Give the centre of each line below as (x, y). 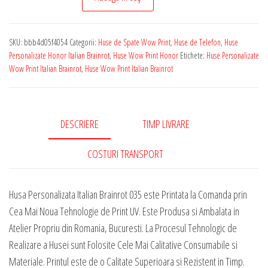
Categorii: (84, 42)
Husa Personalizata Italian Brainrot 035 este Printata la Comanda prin (128, 194)
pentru (39, 67)
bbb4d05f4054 (46, 42)
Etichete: (193, 55)
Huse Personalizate (233, 55)
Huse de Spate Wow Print (134, 42)
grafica (39, 150)
